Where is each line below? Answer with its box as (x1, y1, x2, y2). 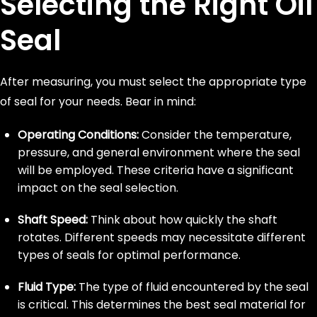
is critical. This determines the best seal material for (18, 296, 306, 313)
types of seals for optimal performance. (18, 247, 241, 263)
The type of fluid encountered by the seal (76, 279, 309, 295)
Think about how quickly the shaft (91, 212, 277, 228)
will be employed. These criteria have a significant (18, 162, 294, 178)
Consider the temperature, (142, 127, 292, 143)
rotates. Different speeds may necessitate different (18, 229, 306, 246)
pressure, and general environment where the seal (18, 144, 300, 161)
